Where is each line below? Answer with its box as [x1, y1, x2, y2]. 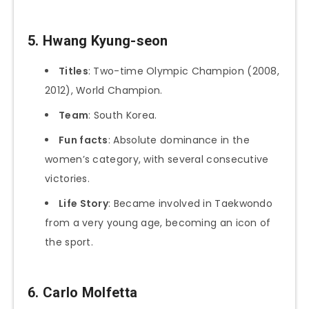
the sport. [45, 235, 93, 249]
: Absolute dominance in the [108, 132, 250, 147]
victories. [45, 171, 90, 186]
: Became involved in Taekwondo [108, 196, 273, 210]
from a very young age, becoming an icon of [45, 215, 271, 230]
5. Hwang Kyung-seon [28, 32, 168, 50]
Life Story [59, 196, 108, 210]
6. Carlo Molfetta [28, 284, 138, 301]
